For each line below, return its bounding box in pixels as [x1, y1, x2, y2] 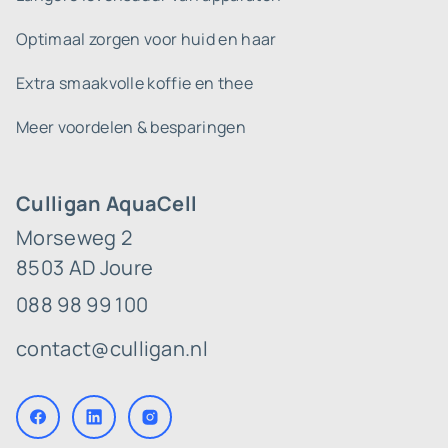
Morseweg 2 [16, 224, 133, 251]
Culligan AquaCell [16, 190, 198, 217]
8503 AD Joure [16, 254, 154, 281]
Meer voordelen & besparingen [16, 116, 246, 138]
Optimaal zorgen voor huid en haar [16, 28, 277, 50]
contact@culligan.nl [16, 335, 209, 362]
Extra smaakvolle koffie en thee [16, 72, 253, 94]
